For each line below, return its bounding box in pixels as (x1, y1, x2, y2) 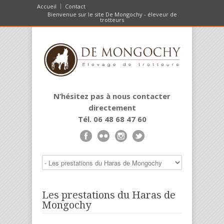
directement (88, 102, 136, 113)
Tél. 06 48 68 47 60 (77, 114, 146, 124)
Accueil (37, 2, 56, 10)
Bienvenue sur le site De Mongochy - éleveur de (47, 10, 177, 18)
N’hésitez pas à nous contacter (53, 91, 170, 101)
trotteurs (100, 16, 124, 23)
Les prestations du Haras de (42, 189, 175, 201)
